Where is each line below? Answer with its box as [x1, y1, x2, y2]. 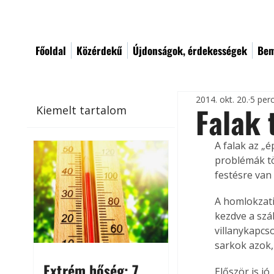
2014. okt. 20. [196, 93, 249, 105]
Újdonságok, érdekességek [133, 43, 247, 58]
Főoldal [35, 43, 66, 58]
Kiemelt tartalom [36, 102, 127, 117]
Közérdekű [76, 43, 122, 58]
